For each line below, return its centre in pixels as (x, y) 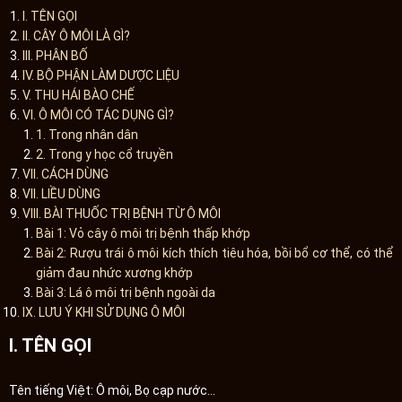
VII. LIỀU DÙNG (61, 193)
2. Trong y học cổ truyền (105, 154)
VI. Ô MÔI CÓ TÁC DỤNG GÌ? (98, 114)
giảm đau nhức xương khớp (114, 272)
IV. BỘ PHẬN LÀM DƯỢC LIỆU (101, 75)
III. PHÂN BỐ (55, 55)
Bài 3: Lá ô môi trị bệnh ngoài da (126, 292)
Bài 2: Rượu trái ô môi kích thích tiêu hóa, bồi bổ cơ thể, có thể (214, 253)
